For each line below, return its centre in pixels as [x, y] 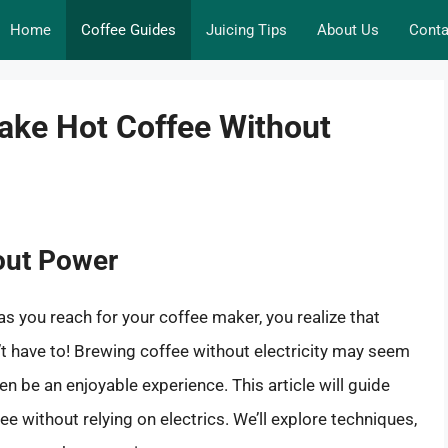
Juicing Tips [246, 30]
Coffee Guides [128, 30]
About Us [348, 30]
